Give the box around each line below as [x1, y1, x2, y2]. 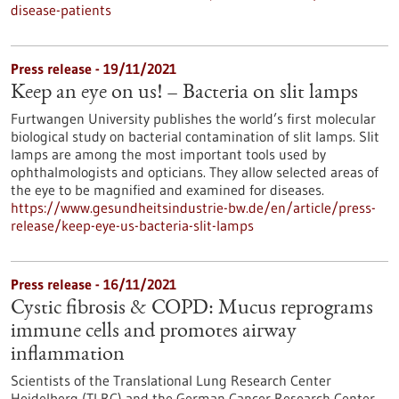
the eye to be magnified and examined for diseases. [11, 181, 324, 199]
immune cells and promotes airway [11, 322, 297, 343]
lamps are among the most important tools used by [11, 145, 326, 163]
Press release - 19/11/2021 [11, 60, 176, 77]
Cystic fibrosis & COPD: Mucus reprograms [11, 298, 373, 320]
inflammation [11, 345, 125, 366]
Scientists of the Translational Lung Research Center [11, 371, 331, 389]
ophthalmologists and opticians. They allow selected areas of [11, 163, 379, 181]
